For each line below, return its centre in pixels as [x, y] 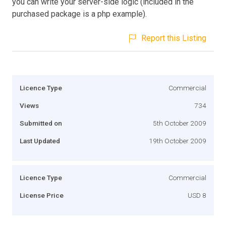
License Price [42, 195]
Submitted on [41, 123]
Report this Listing [174, 38]
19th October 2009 [178, 140]
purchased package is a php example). [79, 14]
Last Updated [40, 140]
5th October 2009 [180, 123]
